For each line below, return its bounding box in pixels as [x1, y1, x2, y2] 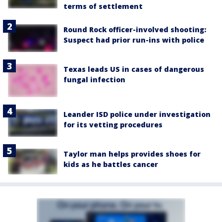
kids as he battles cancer [63, 160, 158, 169]
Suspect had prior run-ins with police [63, 35, 204, 45]
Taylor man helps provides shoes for [63, 149, 201, 159]
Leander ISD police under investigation [63, 110, 211, 119]
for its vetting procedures [63, 120, 163, 130]
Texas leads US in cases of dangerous [63, 64, 204, 74]
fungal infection [63, 75, 125, 85]
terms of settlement [63, 1, 143, 11]
